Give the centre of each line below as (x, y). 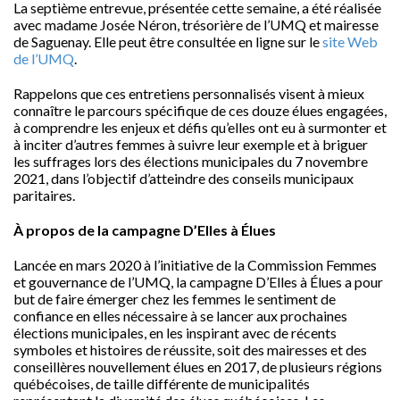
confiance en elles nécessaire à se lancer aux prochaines (180, 316)
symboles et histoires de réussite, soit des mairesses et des (190, 350)
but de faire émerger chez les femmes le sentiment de (175, 299)
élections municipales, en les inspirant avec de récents (175, 333)
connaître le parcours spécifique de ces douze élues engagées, (200, 110)
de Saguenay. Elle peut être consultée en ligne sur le (168, 42)
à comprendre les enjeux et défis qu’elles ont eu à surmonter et (200, 127)
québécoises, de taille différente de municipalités (162, 383)
